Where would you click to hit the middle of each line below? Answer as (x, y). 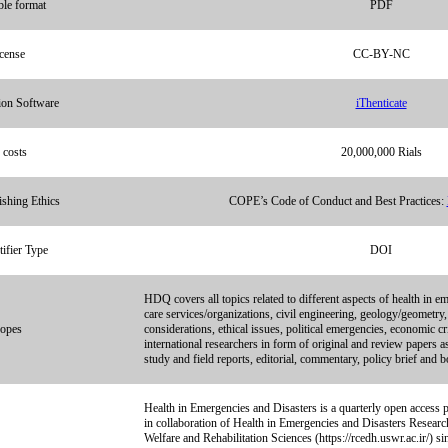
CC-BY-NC (381, 54)
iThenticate (381, 103)
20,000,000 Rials (381, 152)
